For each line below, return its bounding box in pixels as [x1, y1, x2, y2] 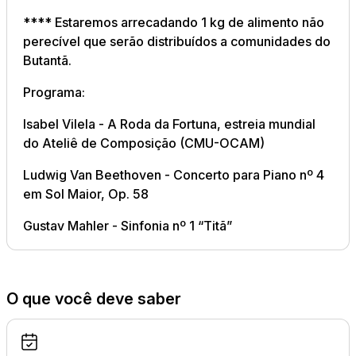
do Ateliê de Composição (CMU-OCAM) [23, 135, 265, 151]
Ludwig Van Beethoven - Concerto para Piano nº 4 [23, 167, 324, 183]
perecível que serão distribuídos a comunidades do [23, 33, 331, 49]
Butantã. [23, 52, 75, 68]
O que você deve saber [6, 289, 181, 308]
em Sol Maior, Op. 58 [23, 186, 149, 202]
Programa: [23, 84, 85, 100]
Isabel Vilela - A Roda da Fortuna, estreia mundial [23, 116, 315, 132]
